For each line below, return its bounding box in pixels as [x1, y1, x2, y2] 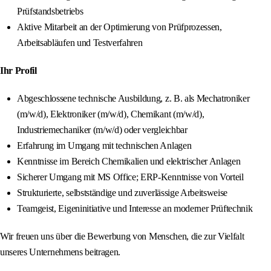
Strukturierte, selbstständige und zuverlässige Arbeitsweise [17, 188, 228, 198]
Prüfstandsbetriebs [17, 6, 83, 17]
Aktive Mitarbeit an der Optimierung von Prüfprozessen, [17, 22, 222, 33]
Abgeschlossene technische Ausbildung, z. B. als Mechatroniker [17, 93, 250, 104]
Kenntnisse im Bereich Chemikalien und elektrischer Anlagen [17, 156, 241, 167]
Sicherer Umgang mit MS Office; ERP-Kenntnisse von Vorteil [17, 172, 244, 183]
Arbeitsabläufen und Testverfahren [17, 38, 143, 48]
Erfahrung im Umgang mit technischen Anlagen [17, 140, 192, 151]
